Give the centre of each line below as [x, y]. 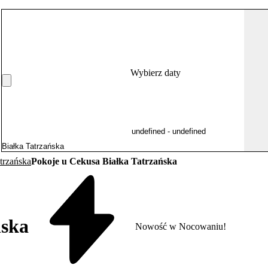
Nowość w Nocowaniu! [181, 226]
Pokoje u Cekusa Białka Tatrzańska [104, 161]
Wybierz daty [156, 73]
